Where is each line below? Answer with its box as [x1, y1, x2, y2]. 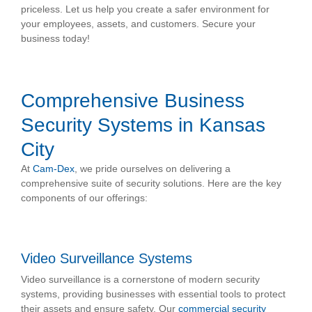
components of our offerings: [21, 192, 148, 204]
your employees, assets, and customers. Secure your [21, 18, 256, 30]
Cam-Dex [33, 163, 75, 175]
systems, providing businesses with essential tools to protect [21, 288, 286, 300]
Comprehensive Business [21, 90, 244, 112]
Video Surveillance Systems [21, 251, 192, 267]
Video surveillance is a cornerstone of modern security [21, 274, 260, 286]
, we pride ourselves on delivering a [75, 163, 231, 175]
